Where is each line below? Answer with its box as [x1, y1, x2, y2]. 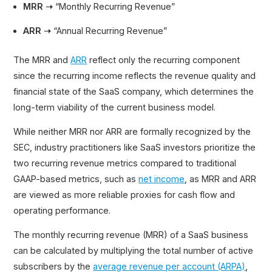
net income [138, 173, 185, 184]
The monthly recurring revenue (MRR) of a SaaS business [13, 229, 249, 240]
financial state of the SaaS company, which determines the [13, 86, 254, 97]
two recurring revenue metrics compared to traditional [13, 157, 237, 168]
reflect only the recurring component [87, 54, 240, 65]
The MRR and [13, 54, 71, 65]
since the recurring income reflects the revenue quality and [13, 70, 256, 81]
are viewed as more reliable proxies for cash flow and [13, 189, 236, 200]
